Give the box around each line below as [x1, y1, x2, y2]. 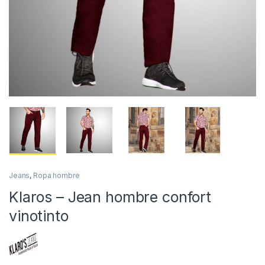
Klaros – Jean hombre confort [9, 188, 212, 206]
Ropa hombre [33, 171, 80, 180]
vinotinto [9, 207, 69, 225]
